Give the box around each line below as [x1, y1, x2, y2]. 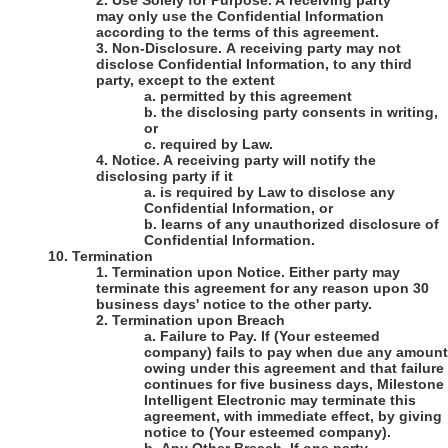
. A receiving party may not [218, 40, 401, 57]
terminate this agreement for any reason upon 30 [96, 280, 429, 297]
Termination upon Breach [112, 312, 285, 329]
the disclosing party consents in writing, [161, 104, 438, 121]
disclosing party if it [96, 168, 233, 185]
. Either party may [281, 264, 400, 281]
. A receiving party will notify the [156, 152, 376, 169]
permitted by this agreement [160, 88, 352, 105]
